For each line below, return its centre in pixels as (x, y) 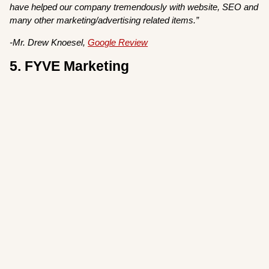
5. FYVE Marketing (70, 67)
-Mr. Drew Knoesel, (49, 42)
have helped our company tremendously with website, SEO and (134, 7)
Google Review (118, 42)
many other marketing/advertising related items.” (106, 20)
